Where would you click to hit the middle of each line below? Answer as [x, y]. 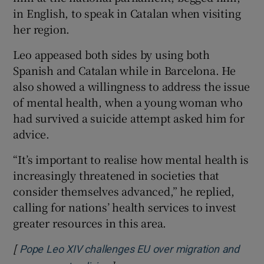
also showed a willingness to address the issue [132, 86]
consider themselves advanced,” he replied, [124, 191]
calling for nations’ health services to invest [125, 207]
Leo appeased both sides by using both [112, 55]
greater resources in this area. [90, 223]
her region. [42, 29]
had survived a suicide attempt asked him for [129, 118]
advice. [32, 134]
